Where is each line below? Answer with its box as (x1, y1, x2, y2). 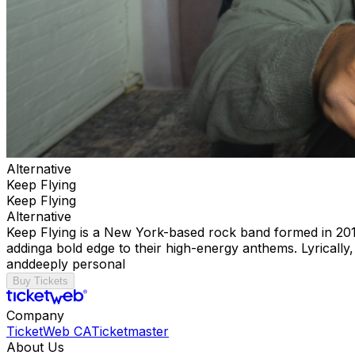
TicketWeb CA (6, 323, 91, 339)
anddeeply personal (6, 255, 133, 272)
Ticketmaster (91, 323, 169, 339)
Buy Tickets (13, 274, 68, 287)
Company (6, 307, 64, 323)
